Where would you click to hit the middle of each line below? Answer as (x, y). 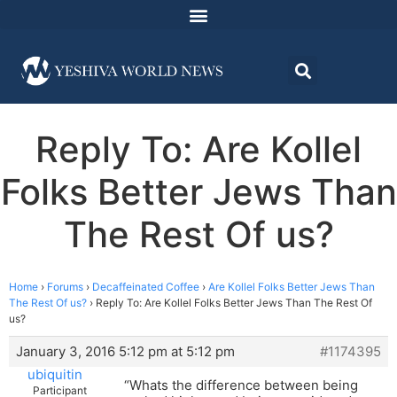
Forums (65, 287)
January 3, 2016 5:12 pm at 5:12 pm (125, 352)
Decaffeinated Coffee (146, 287)
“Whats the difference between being (241, 385)
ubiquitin (54, 375)
